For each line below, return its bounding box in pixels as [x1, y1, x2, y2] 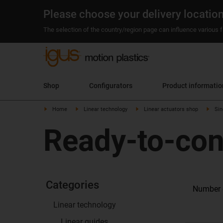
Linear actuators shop [144, 106, 198, 112]
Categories [46, 179, 99, 191]
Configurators [89, 82, 132, 90]
